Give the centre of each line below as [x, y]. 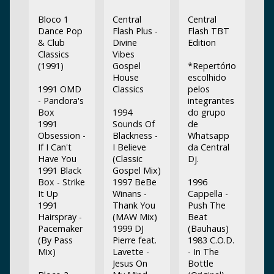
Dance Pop [60, 31]
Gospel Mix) [137, 170]
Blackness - [135, 135]
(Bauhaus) [208, 228]
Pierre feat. [135, 240]
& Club [51, 42]
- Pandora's [61, 100]
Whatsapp [208, 135]
